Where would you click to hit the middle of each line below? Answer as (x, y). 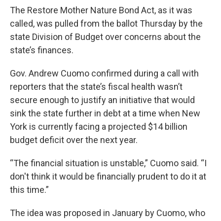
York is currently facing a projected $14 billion (99, 126)
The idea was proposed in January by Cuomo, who (108, 213)
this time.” (29, 189)
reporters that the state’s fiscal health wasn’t (96, 86)
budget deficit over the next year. (74, 140)
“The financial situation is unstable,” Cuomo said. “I (108, 163)
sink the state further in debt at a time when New (105, 113)
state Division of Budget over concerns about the (105, 37)
